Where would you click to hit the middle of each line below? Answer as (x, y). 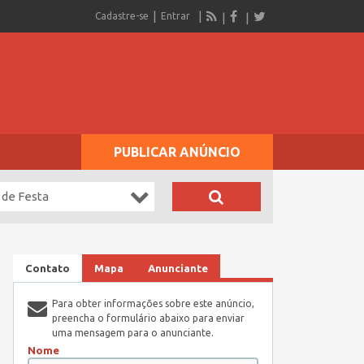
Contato (48, 268)
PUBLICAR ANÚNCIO (177, 152)
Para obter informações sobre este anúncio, (153, 303)
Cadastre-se (122, 16)
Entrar (175, 16)
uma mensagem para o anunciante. (133, 333)
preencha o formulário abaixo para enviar (148, 318)
